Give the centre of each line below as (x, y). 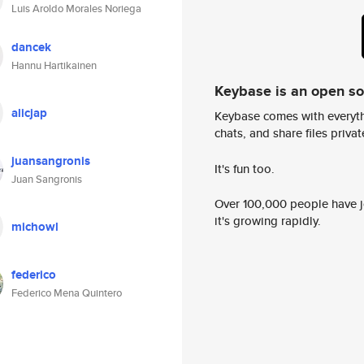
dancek (31, 47)
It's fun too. (245, 168)
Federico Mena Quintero (67, 293)
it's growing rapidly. (268, 221)
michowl (35, 227)
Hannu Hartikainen (54, 65)
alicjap (29, 113)
